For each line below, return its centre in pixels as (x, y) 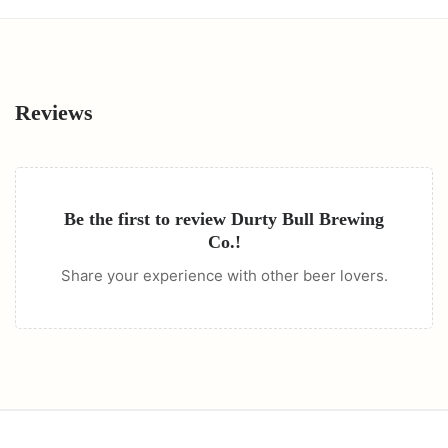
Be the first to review (147, 219)
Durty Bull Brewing (307, 219)
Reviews (54, 112)
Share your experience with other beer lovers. (224, 275)
